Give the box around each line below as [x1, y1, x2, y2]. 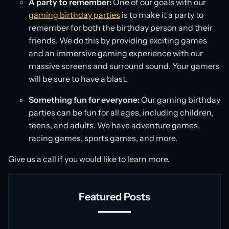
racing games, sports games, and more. [29, 133, 177, 143]
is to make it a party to [120, 10, 203, 20]
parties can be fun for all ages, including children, [29, 107, 213, 118]
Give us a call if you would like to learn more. [8, 154, 170, 164]
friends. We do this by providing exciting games [29, 35, 207, 45]
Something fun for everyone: [29, 95, 140, 105]
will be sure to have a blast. [29, 74, 128, 84]
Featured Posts [79, 191, 150, 203]
